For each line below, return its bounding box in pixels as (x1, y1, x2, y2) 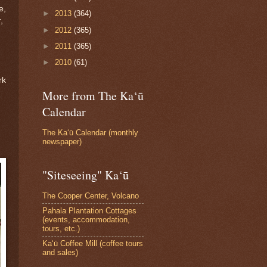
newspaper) (42, 137, 82, 147)
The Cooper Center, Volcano (42, 191, 139, 201)
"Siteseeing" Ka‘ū (42, 166, 129, 183)
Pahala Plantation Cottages (42, 206, 136, 216)
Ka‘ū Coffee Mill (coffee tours (42, 239, 143, 249)
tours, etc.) (42, 224, 80, 234)
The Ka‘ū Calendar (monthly (42, 128, 138, 138)
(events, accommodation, (42, 215, 130, 225)
